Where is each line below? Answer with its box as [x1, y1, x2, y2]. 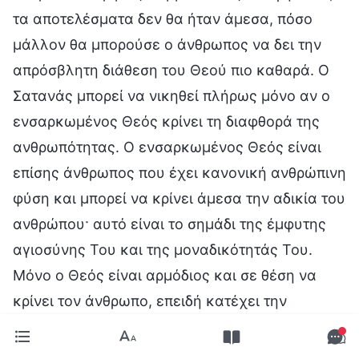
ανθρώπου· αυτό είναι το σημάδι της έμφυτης [13, 215, 326, 232]
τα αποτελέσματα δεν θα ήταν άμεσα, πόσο [13, 10, 313, 27]
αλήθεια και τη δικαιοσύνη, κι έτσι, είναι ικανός [13, 317, 342, 335]
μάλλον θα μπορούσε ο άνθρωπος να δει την [13, 35, 321, 53]
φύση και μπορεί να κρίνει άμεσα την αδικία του [13, 189, 345, 207]
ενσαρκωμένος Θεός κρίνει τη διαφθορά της [13, 112, 320, 130]
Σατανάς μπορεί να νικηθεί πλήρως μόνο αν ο [13, 87, 330, 104]
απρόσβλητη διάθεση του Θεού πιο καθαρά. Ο [13, 61, 329, 79]
